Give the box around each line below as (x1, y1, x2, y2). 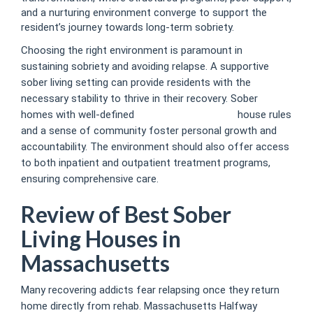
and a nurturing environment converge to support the (21, 6, 267, 20)
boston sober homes (137, 108, 235, 121)
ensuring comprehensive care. (21, 172, 159, 185)
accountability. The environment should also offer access (21, 140, 289, 153)
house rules (235, 108, 291, 121)
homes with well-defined (21, 108, 137, 121)
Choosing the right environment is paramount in (21, 43, 242, 57)
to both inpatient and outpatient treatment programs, (21, 156, 270, 169)
